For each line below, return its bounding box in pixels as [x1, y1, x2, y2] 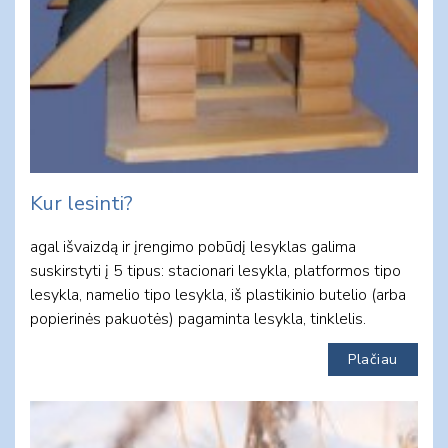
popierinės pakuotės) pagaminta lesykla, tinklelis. [30, 307, 366, 330]
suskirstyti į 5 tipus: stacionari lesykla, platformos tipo [30, 259, 401, 282]
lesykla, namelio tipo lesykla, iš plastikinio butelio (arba [30, 283, 406, 306]
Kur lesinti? [30, 189, 133, 217]
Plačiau [348, 349, 398, 369]
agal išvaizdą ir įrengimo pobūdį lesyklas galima [30, 235, 356, 258]
